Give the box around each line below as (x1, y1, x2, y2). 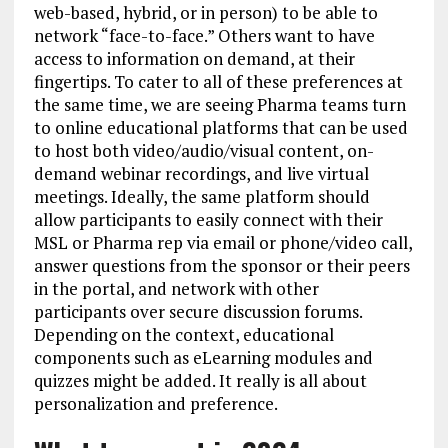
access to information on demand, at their (33, 47, 355, 71)
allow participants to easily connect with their (33, 208, 383, 232)
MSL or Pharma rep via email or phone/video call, (33, 231, 412, 255)
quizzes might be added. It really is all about (33, 369, 367, 393)
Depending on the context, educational (33, 323, 334, 347)
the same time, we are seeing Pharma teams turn (33, 93, 406, 117)
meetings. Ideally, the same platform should (33, 185, 370, 209)
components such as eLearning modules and (33, 346, 373, 370)
